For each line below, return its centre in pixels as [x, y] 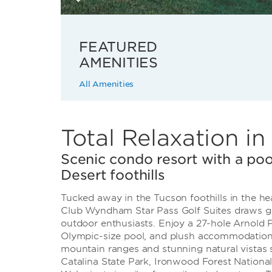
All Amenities [107, 84]
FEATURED [118, 47]
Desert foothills [113, 175]
